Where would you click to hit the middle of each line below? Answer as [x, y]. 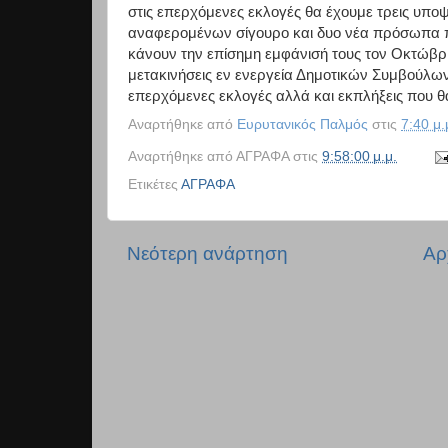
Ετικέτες [154, 185]
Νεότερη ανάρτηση [207, 254]
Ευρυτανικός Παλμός [302, 123]
